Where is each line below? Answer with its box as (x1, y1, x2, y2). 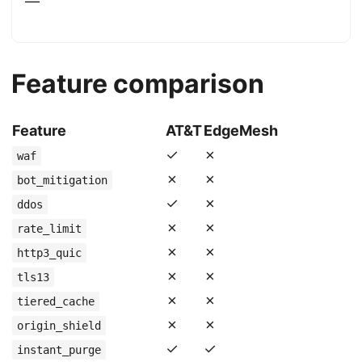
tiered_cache (17, 295, 95, 308)
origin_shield (17, 319, 101, 332)
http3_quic (17, 246, 82, 259)
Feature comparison (11, 68, 264, 99)
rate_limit (17, 222, 82, 235)
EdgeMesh (204, 122, 278, 139)
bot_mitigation (17, 174, 107, 187)
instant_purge (17, 343, 101, 356)
